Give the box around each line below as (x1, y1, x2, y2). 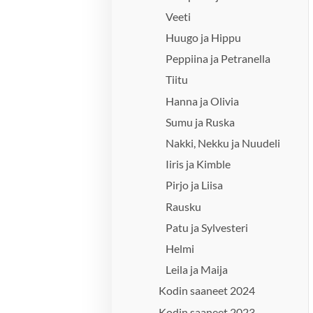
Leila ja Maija (166, 263, 228, 277)
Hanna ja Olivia (166, 94, 240, 108)
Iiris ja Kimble (166, 157, 231, 171)
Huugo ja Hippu (166, 31, 242, 45)
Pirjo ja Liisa (166, 178, 224, 192)
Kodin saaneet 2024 (159, 284, 256, 298)
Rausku (166, 199, 202, 213)
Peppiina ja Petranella (166, 52, 271, 66)
